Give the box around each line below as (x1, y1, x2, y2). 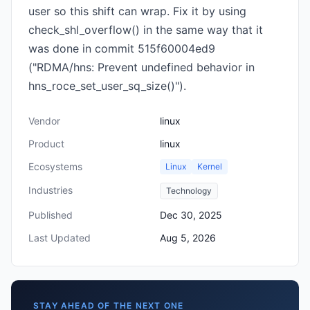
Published (28, 209, 73, 221)
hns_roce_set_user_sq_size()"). (28, 79, 186, 93)
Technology (166, 185, 212, 196)
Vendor (28, 115, 60, 127)
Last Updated (28, 232, 91, 244)
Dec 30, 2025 (160, 209, 222, 221)
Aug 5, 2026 (160, 232, 216, 244)
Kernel (197, 161, 222, 172)
